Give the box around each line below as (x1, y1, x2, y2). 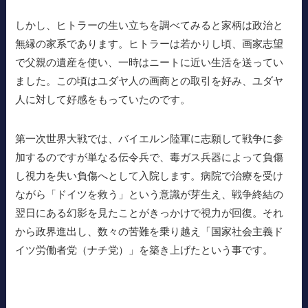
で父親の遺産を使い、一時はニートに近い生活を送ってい (15, 56, 284, 68)
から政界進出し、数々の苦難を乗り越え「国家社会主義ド (15, 225, 284, 237)
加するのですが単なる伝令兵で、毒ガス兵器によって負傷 (15, 151, 284, 163)
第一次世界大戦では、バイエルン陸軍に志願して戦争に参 (15, 132, 284, 144)
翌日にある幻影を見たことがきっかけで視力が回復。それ (15, 206, 284, 219)
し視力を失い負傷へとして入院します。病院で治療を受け (15, 169, 284, 181)
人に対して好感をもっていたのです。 (15, 93, 191, 105)
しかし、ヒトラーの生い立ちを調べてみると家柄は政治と (15, 19, 284, 31)
